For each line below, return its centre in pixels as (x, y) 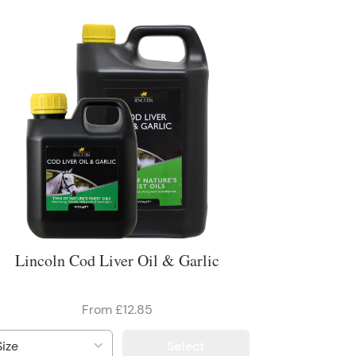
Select (186, 346)
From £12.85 (118, 310)
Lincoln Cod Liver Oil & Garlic (118, 261)
